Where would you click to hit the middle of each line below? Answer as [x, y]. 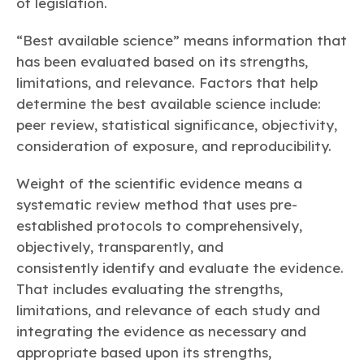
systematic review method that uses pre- [157, 205]
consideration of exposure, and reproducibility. [174, 146]
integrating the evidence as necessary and [161, 331]
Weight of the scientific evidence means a [159, 184]
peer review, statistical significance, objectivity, [177, 125]
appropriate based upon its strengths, [144, 353]
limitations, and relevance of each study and [168, 310]
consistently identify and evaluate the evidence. [180, 268]
